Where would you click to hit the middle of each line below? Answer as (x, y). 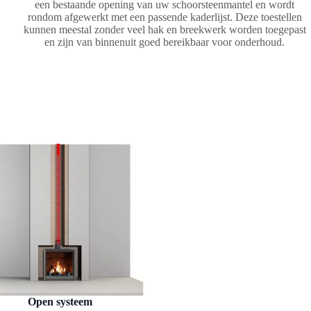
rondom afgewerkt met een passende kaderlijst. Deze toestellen (165, 17)
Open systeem (60, 301)
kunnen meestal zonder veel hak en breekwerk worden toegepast (165, 29)
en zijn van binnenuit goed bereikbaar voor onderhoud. (165, 42)
